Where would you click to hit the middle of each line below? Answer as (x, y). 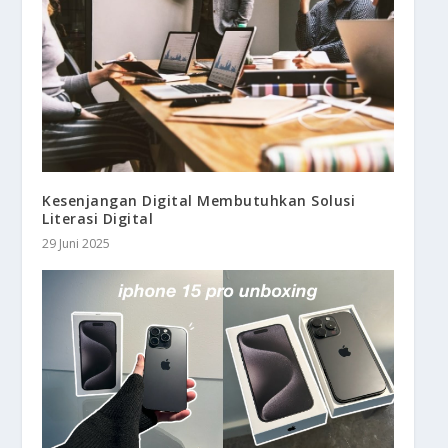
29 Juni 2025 (76, 243)
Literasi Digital (98, 218)
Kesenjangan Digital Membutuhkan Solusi (199, 200)
